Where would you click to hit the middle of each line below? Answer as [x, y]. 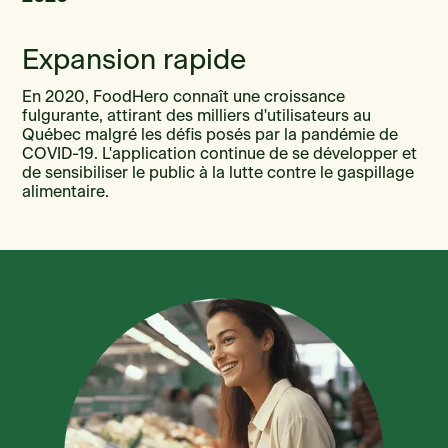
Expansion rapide [134, 60]
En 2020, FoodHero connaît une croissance [184, 96]
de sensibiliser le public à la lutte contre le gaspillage [218, 172]
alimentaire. [66, 191]
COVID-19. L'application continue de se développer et [220, 153]
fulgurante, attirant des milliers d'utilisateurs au [197, 115]
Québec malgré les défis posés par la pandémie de [210, 134]
